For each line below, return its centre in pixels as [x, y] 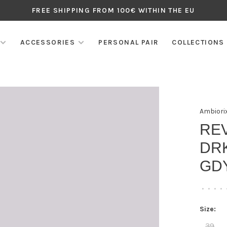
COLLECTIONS [198, 42]
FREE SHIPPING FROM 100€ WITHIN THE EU [113, 10]
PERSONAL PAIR [129, 42]
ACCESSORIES [48, 42]
